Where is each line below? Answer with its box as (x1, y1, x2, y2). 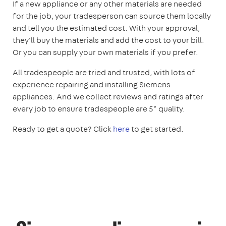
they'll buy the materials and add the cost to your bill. (13, 34, 204, 45)
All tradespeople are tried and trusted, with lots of (13, 67, 195, 78)
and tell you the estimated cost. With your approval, (13, 22, 200, 33)
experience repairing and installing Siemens (13, 79, 171, 90)
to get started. (130, 123, 184, 134)
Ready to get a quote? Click (13, 123, 113, 134)
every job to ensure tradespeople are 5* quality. (13, 103, 185, 114)
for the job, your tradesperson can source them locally (13, 10, 211, 21)
